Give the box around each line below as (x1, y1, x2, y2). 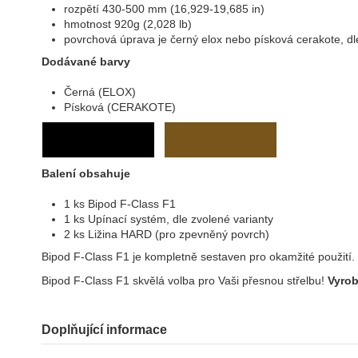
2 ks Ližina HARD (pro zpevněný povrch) (64, 228, 269, 241)
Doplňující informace (42, 323, 167, 337)
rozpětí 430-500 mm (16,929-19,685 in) (64, 2, 265, 16)
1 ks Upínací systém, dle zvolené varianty (64, 213, 273, 226)
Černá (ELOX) (64, 86, 136, 99)
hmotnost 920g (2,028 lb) (64, 18, 192, 31)
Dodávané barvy (42, 54, 130, 68)
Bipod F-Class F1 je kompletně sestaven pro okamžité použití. (42, 249, 355, 263)
